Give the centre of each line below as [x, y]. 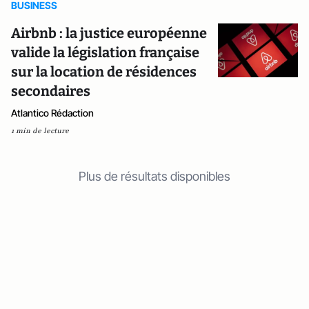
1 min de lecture [40, 131]
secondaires [51, 91]
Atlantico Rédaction [52, 113]
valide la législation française [105, 53]
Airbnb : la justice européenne [109, 33]
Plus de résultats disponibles [154, 177]
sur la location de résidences [104, 72]
